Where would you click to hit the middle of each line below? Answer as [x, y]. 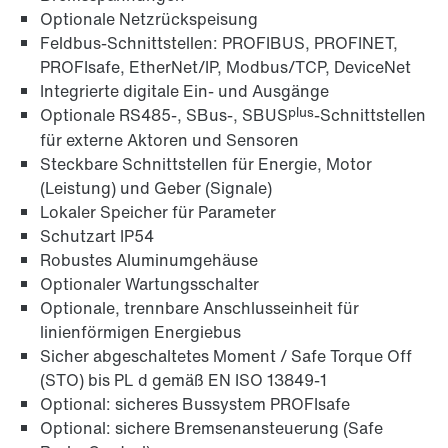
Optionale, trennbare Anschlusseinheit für [199, 308]
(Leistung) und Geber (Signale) [156, 188]
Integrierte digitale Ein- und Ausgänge [184, 91]
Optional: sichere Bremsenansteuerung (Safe [211, 428]
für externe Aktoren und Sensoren [169, 140]
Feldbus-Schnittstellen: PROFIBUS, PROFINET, [219, 43]
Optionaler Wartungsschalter [149, 284]
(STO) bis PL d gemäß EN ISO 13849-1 [183, 380]
